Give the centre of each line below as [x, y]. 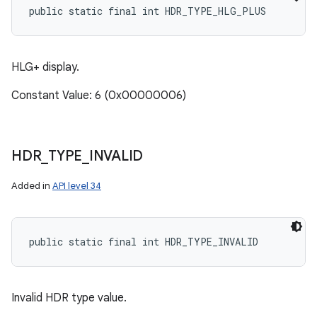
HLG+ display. [45, 67]
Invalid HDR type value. [69, 298]
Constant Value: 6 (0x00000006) [99, 96]
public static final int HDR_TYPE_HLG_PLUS [148, 11]
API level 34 [77, 186]
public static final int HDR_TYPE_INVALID [144, 242]
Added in [32, 186]
